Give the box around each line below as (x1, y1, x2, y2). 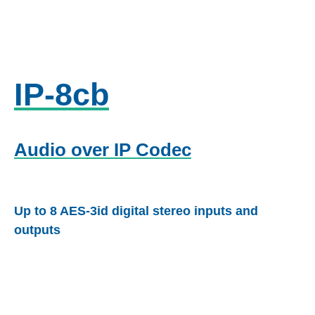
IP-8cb (14, 76, 109, 112)
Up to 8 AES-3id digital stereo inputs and (14, 203, 258, 218)
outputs (14, 222, 60, 237)
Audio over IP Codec (14, 139, 191, 160)
